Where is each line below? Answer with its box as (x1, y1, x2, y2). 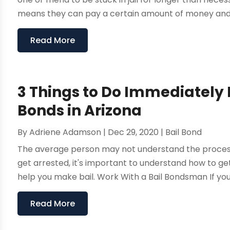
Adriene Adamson (29, 126, 102, 139)
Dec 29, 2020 (108, 126, 159, 139)
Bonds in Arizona (17, 101, 142, 121)
